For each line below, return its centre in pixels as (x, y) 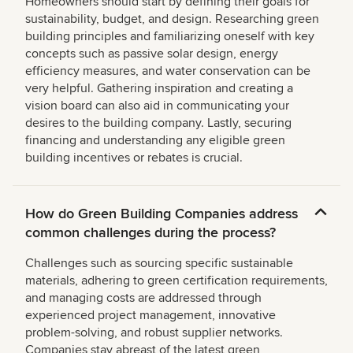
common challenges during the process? (150, 233)
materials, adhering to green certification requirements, (176, 281)
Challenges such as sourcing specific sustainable (159, 264)
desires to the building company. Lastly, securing (158, 123)
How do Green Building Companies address (162, 214)
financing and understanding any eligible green (155, 141)
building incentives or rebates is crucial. (134, 158)
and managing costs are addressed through (143, 298)
